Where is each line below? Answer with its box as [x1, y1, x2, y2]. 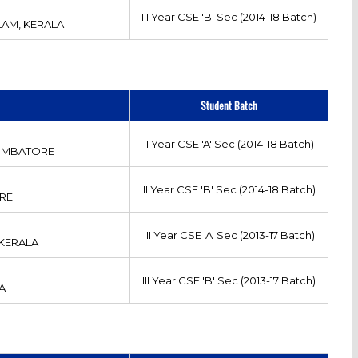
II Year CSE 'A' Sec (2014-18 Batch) [144, 137, 315, 150]
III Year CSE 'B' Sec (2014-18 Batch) [141, 10, 317, 23]
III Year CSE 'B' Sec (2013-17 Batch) [142, 273, 316, 287]
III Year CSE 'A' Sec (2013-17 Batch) [143, 228, 315, 241]
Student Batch [201, 97, 258, 113]
